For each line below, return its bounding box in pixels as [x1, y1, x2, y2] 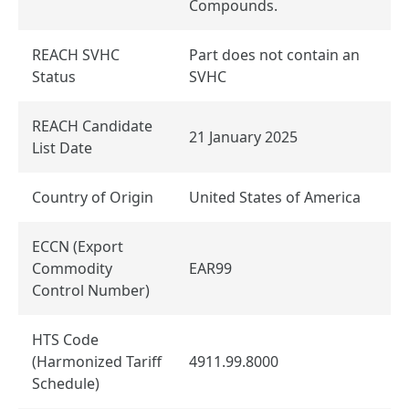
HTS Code [32, 329, 99, 350]
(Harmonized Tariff [32, 351, 162, 372]
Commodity [32, 257, 112, 278]
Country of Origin [32, 186, 157, 207]
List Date [32, 137, 92, 158]
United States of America [189, 186, 361, 207]
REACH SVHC [32, 44, 120, 65]
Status [32, 66, 76, 87]
